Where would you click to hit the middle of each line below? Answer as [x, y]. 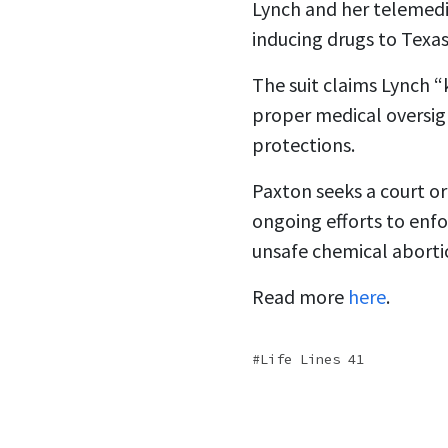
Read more [300, 296]
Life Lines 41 [312, 359]
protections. [303, 144]
